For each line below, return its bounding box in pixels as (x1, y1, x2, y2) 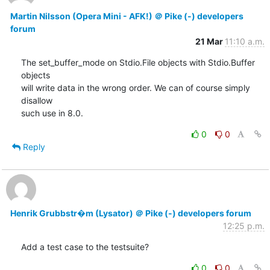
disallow (20, 95, 52, 105)
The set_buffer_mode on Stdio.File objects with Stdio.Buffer (20, 57, 255, 67)
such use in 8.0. (20, 107, 83, 118)
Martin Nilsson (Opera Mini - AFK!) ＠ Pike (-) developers (10, 10, 243, 21)
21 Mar (195, 36, 225, 46)
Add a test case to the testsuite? (20, 241, 149, 252)
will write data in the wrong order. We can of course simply (20, 82, 250, 93)
